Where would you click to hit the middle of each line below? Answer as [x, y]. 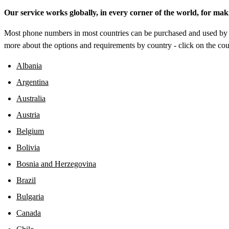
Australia [31, 98]
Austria [28, 114]
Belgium [30, 131]
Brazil [26, 180]
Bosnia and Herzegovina [56, 164]
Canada [29, 213]
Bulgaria [30, 196]
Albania [29, 65]
